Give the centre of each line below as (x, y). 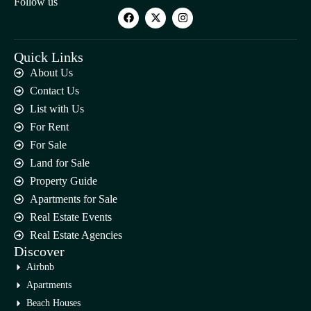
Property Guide (63, 181)
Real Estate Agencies (76, 235)
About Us (51, 73)
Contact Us (54, 91)
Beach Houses (53, 303)
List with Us (57, 109)
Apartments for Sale (73, 199)
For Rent (49, 127)
